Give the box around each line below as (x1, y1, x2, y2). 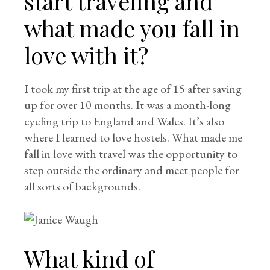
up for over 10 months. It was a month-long (24, 97, 231, 113)
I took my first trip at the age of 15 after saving (24, 81, 242, 96)
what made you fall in (24, 13, 240, 43)
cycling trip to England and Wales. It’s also (24, 113, 225, 129)
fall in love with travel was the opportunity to (24, 146, 238, 162)
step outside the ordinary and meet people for (24, 162, 240, 178)
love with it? (24, 40, 149, 71)
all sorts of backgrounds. (24, 178, 141, 194)
